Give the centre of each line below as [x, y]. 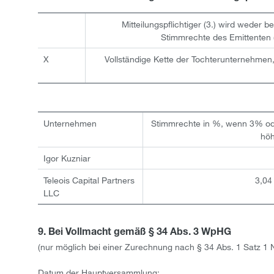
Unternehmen [70, 123]
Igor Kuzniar [67, 158]
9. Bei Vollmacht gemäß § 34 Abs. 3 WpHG [135, 233]
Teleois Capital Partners [89, 180]
